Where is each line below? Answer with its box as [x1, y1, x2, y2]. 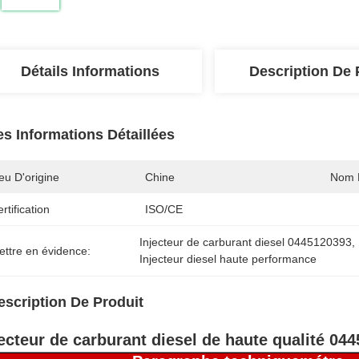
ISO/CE [145, 203, 183, 216]
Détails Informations [20, 63, 159, 79]
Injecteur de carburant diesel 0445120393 [139, 236, 353, 248]
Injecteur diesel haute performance [139, 252, 317, 265]
